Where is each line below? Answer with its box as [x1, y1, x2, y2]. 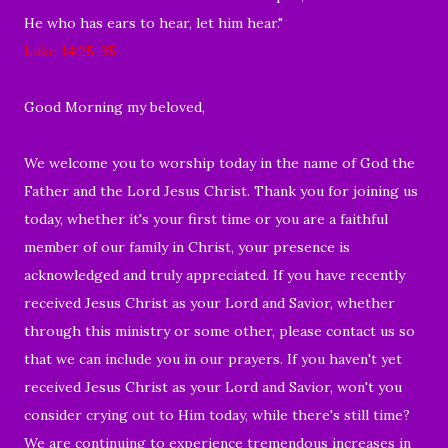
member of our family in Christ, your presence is [24, 237, 350, 256]
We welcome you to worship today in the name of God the [24, 153, 415, 172]
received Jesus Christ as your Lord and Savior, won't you [24, 377, 402, 396]
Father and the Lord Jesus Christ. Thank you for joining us [24, 181, 418, 200]
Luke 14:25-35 [24, 41, 116, 60]
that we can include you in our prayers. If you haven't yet [24, 349, 402, 368]
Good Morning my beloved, [24, 97, 205, 116]
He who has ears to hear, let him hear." [24, 13, 283, 32]
